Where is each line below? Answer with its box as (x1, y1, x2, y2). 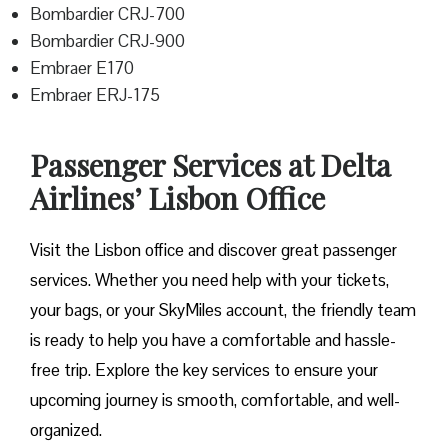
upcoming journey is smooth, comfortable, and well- (30, 389, 400, 412)
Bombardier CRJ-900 (30, 30, 185, 53)
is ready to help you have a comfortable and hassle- (30, 329, 396, 352)
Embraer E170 (30, 57, 134, 80)
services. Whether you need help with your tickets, (30, 269, 389, 292)
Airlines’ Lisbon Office (30, 178, 325, 219)
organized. (30, 419, 102, 442)
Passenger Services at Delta (30, 145, 391, 186)
